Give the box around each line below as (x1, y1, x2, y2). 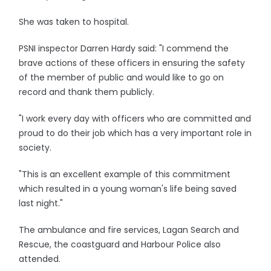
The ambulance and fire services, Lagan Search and (19, 224, 240, 236)
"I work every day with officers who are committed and (19, 113, 252, 125)
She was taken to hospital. (19, 16, 129, 28)
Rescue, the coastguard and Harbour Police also (19, 238, 221, 250)
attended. (19, 253, 61, 265)
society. (19, 142, 52, 154)
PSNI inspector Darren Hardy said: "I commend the (19, 42, 229, 54)
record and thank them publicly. (19, 86, 155, 98)
